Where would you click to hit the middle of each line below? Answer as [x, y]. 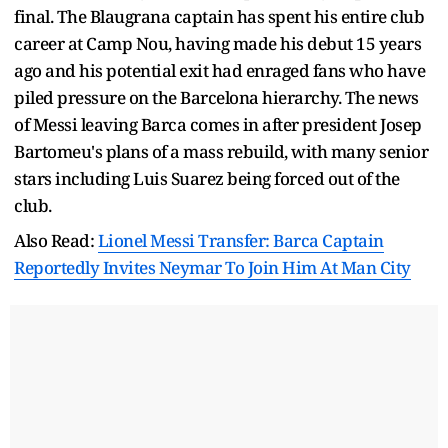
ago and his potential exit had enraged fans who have [219, 70]
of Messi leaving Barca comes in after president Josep [218, 124]
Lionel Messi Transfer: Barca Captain [240, 240]
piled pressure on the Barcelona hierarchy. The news [216, 97]
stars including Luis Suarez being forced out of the [207, 178]
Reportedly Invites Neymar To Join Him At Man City [212, 267]
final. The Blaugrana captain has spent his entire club [219, 16]
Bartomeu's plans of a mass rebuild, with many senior [221, 151]
